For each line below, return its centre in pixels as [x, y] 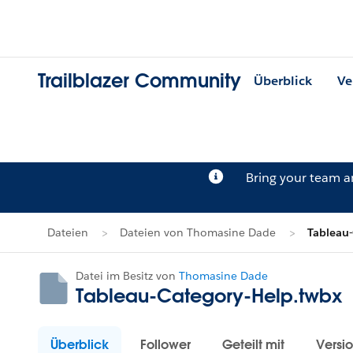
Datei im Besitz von [127, 276]
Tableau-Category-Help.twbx [209, 295]
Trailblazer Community [139, 81]
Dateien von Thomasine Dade [198, 232]
